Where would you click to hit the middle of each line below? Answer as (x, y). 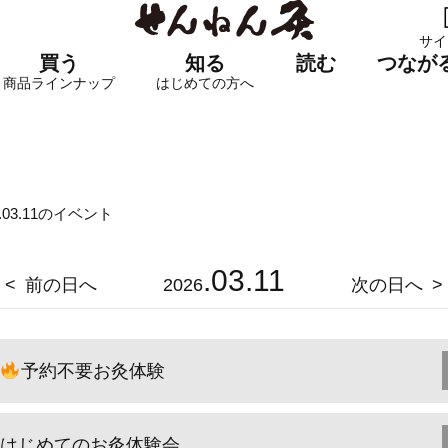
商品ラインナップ (58, 83)
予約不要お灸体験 (92, 371)
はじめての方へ (205, 83)
